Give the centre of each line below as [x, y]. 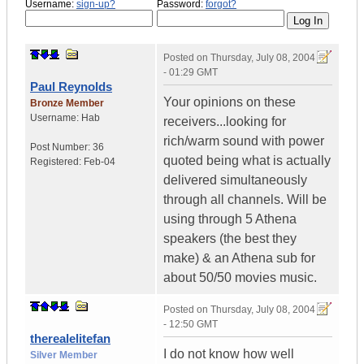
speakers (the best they [230, 239]
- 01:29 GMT [191, 73]
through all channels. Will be [245, 200]
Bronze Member [67, 104]
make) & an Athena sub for [239, 258]
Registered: [57, 162]
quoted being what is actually [247, 161]
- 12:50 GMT [191, 325]
